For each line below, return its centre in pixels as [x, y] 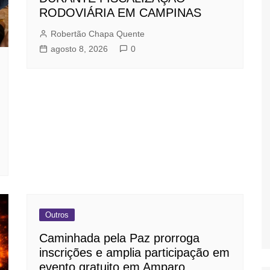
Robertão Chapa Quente [98, 33]
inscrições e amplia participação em [134, 253]
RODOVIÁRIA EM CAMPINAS [120, 12]
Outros [57, 215]
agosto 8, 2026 [79, 49]
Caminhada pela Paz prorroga [119, 238]
